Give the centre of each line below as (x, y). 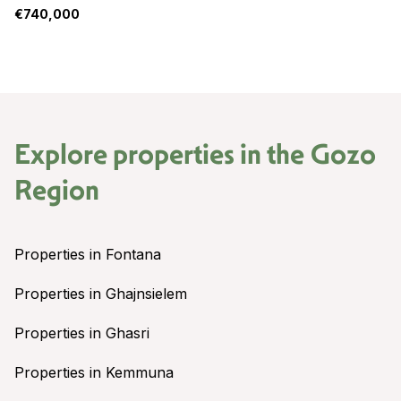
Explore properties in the (162, 154)
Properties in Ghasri (82, 333)
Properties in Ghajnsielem (101, 293)
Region (57, 189)
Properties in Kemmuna (94, 372)
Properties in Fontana (88, 254)
